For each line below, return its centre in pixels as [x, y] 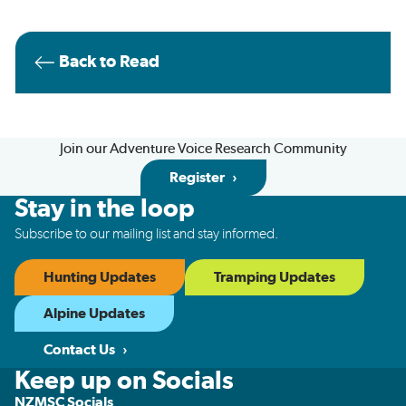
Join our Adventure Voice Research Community [203, 149]
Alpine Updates [94, 314]
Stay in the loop [105, 209]
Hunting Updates [100, 277]
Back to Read [109, 62]
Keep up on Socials [124, 382]
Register [197, 178]
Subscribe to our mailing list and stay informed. [147, 234]
